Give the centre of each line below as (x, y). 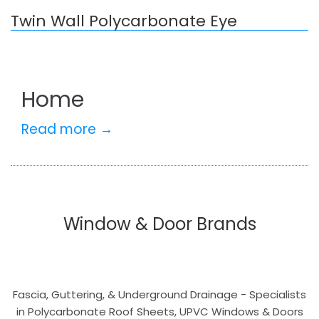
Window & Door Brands (159, 224)
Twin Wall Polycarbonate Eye (124, 21)
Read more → (67, 129)
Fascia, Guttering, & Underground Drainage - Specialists (159, 294)
